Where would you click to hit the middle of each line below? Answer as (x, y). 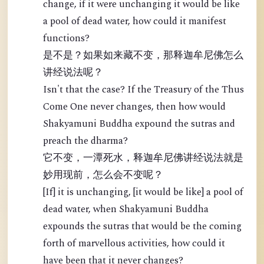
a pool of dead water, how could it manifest (135, 21)
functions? (66, 38)
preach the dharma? (85, 141)
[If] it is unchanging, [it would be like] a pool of (143, 192)
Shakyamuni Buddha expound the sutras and (139, 124)
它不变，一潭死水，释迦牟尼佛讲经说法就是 (143, 158)
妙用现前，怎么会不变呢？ (103, 175)
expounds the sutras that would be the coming (142, 226)
